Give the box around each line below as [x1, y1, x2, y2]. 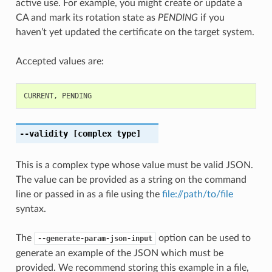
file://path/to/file [161, 189, 233, 199]
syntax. [15, 203, 46, 214]
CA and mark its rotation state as [15, 12, 158, 22]
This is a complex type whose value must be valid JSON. [15, 160, 253, 170]
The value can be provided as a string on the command [15, 174, 246, 185]
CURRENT [23, 91, 53, 100]
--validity [19, 128, 68, 138]
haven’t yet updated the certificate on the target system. [15, 27, 254, 37]
